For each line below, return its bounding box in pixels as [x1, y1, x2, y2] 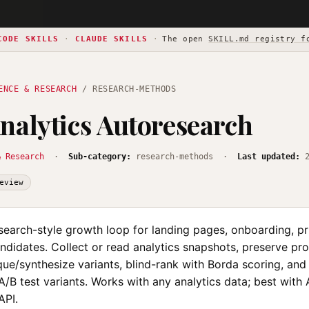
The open [162, 34, 209, 43]
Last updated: [237, 152, 300, 161]
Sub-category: [68, 152, 131, 161]
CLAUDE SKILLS [74, 34, 148, 43]
